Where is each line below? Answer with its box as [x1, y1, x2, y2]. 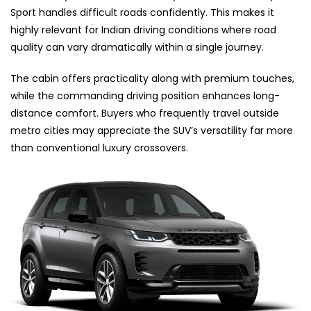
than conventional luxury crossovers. [10, 140, 188, 155]
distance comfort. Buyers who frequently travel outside [10, 106, 279, 120]
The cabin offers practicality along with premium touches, [10, 71, 294, 85]
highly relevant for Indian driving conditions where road [10, 22, 276, 37]
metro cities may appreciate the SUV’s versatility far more [10, 123, 293, 137]
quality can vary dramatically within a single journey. [10, 40, 264, 54]
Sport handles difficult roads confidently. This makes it [10, 5, 274, 19]
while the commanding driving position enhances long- [10, 88, 280, 103]
